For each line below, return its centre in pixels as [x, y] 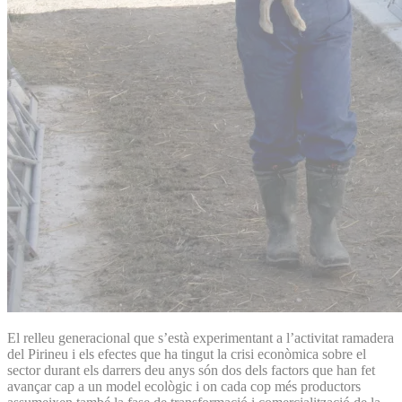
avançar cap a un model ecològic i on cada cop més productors [184, 386]
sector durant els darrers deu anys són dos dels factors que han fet [191, 370]
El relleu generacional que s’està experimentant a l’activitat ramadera [201, 337]
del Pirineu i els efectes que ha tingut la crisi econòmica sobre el [187, 354]
